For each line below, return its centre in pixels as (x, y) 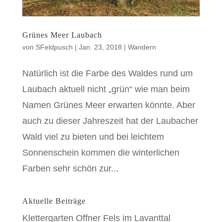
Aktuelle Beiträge (54, 201)
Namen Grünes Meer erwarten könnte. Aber (109, 105)
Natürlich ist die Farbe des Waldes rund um (107, 73)
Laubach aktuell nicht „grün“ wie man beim (106, 89)
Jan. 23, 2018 (100, 47)
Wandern (142, 47)
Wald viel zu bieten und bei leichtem (93, 137)
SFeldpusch (54, 47)
